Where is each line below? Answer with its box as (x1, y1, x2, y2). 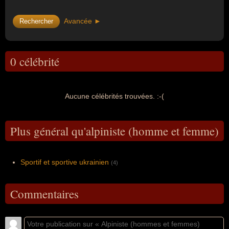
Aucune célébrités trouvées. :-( (65, 92, 164, 100)
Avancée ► (64, 17, 101, 25)
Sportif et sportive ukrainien (20, 158, 109, 166)
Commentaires (10, 186, 79, 201)
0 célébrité (10, 54, 59, 69)
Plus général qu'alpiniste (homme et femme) (10, 123, 219, 139)
